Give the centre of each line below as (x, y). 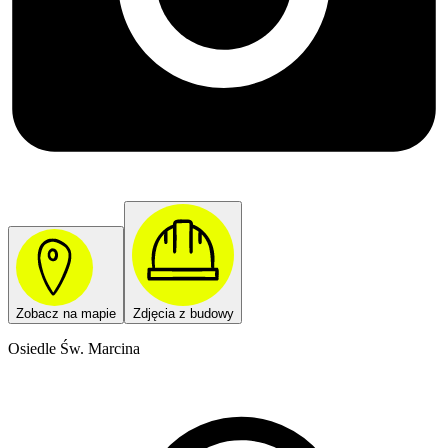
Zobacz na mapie (66, 313)
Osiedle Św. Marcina (74, 348)
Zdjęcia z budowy (183, 313)
